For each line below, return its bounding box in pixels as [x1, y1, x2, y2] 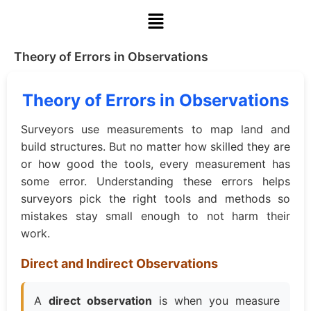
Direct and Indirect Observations [21, 256, 218, 271]
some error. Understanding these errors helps [21, 174, 290, 189]
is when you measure [152, 294, 280, 308]
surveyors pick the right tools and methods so [21, 192, 290, 206]
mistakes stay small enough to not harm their [21, 209, 290, 224]
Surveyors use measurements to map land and [21, 122, 290, 137]
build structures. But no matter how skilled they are [21, 140, 290, 154]
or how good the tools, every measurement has [21, 157, 290, 171]
